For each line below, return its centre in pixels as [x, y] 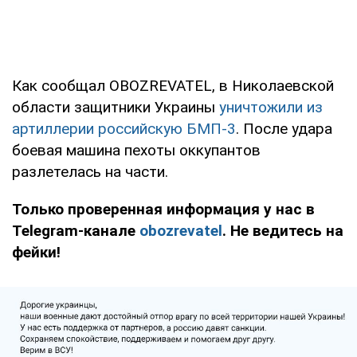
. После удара [284, 129]
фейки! [36, 252]
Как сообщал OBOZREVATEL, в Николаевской [173, 86]
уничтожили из [271, 107]
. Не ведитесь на [283, 231]
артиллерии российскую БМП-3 [124, 129]
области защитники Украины [116, 107]
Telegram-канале [76, 231]
